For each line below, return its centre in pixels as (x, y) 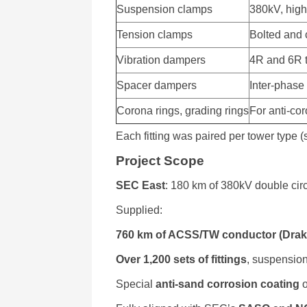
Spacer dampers (157, 85)
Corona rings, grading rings (183, 111)
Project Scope (160, 161)
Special (136, 284)
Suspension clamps (165, 9)
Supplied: (139, 210)
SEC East (141, 185)
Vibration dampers (161, 60)
